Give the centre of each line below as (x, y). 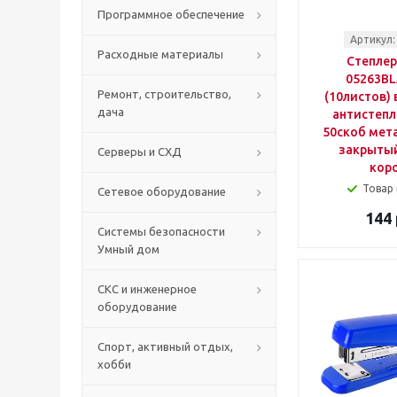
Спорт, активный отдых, (165, 346)
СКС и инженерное (147, 289)
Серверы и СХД (140, 152)
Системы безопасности (161, 231)
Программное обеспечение (171, 14)
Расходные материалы (160, 54)
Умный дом (128, 249)
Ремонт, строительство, (164, 94)
